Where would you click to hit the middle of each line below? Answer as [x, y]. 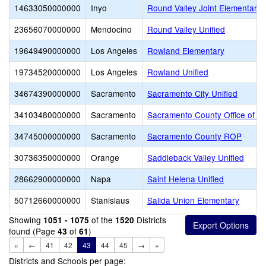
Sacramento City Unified [192, 93]
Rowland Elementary [186, 50]
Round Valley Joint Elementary [204, 8]
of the [102, 220]
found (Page [33, 231]
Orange [105, 157]
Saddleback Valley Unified [196, 157]
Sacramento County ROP [194, 136]
